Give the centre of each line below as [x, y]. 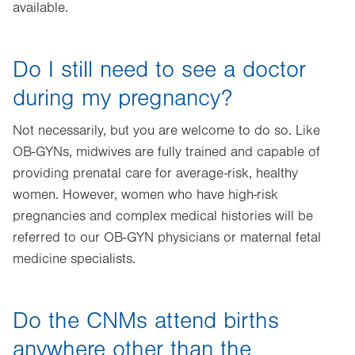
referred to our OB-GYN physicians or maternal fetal [167, 238]
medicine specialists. [74, 259]
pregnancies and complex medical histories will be [163, 216]
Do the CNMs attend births [146, 321]
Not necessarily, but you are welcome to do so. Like [166, 131]
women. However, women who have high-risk [145, 195]
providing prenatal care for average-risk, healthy [155, 174]
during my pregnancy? [122, 98]
